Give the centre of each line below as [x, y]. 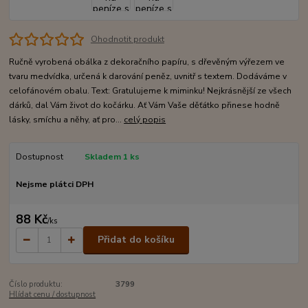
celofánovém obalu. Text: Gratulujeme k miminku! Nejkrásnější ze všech [151, 91]
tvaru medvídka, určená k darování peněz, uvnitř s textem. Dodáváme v [148, 77]
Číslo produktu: [36, 284]
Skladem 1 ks [112, 157]
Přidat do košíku [136, 240]
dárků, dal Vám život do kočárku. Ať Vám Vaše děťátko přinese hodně [145, 106]
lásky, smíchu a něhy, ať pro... [67, 120]
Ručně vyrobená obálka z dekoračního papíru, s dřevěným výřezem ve [147, 62]
